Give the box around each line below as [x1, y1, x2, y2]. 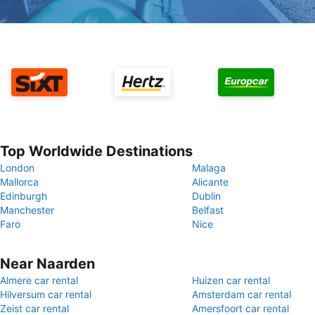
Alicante [192, 176, 229, 188]
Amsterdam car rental [192, 288, 291, 300]
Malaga [192, 162, 226, 174]
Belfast [192, 204, 224, 216]
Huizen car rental [192, 274, 270, 286]
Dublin [192, 190, 221, 202]
